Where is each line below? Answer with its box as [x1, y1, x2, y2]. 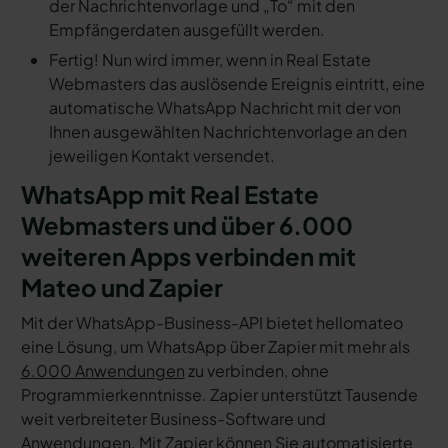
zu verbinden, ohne [184, 360, 329, 382]
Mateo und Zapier [20, 272, 223, 303]
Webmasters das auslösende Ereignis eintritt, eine [48, 73, 425, 95]
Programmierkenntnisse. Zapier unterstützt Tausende [20, 384, 418, 406]
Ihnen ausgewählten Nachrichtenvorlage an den [48, 121, 407, 143]
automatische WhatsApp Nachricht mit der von [48, 97, 401, 119]
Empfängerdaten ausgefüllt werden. [48, 18, 325, 40]
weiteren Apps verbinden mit [20, 241, 356, 272]
